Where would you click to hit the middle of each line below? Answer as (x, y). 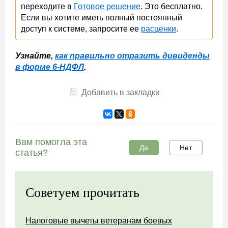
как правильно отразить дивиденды (132, 55)
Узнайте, (35, 55)
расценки (159, 28)
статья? (32, 152)
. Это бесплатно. (172, 6)
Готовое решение (107, 6)
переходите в (47, 6)
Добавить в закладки (120, 92)
